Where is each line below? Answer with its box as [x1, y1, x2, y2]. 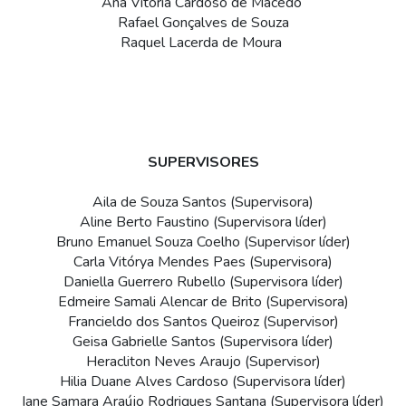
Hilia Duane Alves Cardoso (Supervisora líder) [60, 372, 346, 392]
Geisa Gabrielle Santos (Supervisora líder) [72, 332, 333, 353]
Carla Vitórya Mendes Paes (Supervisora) [73, 252, 333, 273]
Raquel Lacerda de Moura [121, 33, 285, 53]
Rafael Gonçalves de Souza [117, 13, 289, 34]
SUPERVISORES [147, 152, 259, 173]
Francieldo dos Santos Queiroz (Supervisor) [67, 312, 339, 333]
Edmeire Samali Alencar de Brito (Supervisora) [57, 292, 349, 313]
